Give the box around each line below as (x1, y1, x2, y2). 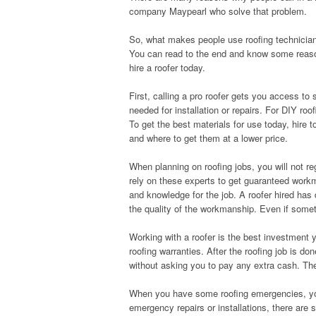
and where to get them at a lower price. (129, 131, 288, 145)
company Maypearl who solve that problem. (129, 4, 307, 18)
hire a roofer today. (129, 61, 205, 74)
